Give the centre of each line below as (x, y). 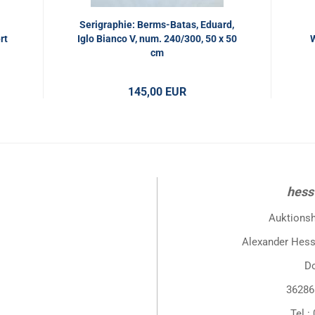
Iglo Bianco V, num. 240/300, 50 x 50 (157, 39)
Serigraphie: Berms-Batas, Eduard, (157, 25)
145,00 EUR (157, 92)
